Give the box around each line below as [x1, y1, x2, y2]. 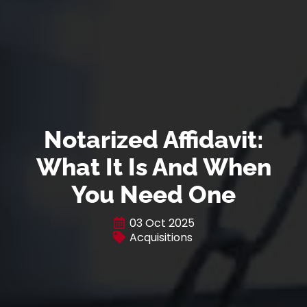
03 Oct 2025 [129, 214, 195, 231]
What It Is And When [36, 152, 271, 181]
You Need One [71, 180, 236, 208]
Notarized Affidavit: [43, 125, 264, 153]
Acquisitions [129, 229, 193, 245]
